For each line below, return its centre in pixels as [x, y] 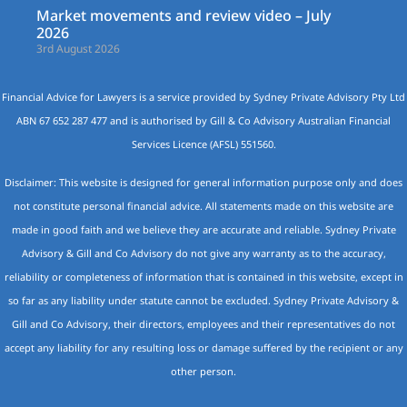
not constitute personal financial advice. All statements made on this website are [203, 206]
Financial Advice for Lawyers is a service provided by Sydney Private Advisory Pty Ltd [203, 96]
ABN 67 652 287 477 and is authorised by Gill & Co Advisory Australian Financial [203, 120]
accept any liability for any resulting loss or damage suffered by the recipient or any [203, 348]
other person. [203, 372]
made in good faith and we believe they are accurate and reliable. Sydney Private [203, 230]
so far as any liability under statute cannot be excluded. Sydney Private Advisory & [203, 301]
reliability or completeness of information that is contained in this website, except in [203, 277]
